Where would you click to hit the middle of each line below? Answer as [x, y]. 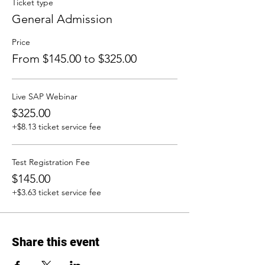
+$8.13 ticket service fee [56, 127]
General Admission [62, 19]
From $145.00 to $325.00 [74, 59]
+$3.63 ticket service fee [56, 192]
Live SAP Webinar [45, 96]
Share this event [56, 242]
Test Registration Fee [51, 162]
